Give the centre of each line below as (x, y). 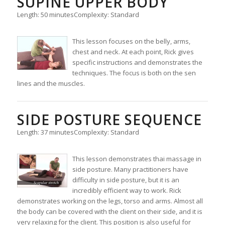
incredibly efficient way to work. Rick (127, 191)
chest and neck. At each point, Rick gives (133, 52)
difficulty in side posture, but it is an (126, 180)
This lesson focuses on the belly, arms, (131, 41)
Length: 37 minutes (45, 132)
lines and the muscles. (51, 84)
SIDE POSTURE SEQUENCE (109, 120)
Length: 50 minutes (45, 15)
